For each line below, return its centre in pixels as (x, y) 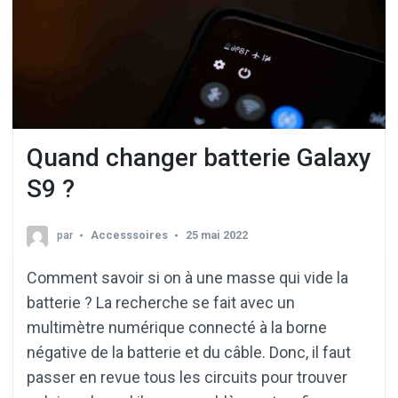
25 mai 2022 (217, 235)
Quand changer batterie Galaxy (199, 158)
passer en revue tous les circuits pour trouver (187, 377)
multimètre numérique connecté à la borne (177, 327)
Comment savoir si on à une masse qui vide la (187, 277)
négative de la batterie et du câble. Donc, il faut (189, 352)
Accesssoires (129, 235)
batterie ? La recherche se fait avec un (161, 302)
